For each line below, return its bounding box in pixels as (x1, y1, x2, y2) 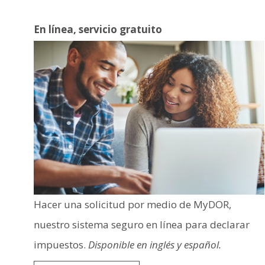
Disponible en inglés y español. (88, 238, 221, 252)
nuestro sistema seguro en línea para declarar (34, 218, 250, 232)
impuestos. (34, 238, 88, 252)
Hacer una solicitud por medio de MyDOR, (34, 198, 231, 212)
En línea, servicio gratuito (34, 22, 162, 36)
